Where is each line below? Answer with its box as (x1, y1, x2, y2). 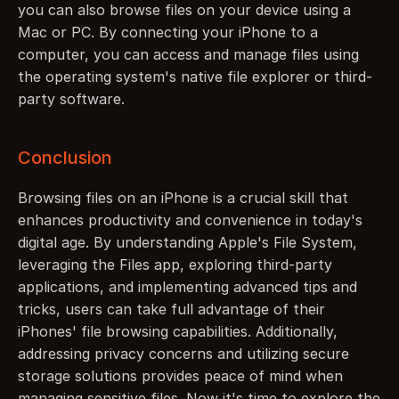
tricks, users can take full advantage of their (18, 300, 325, 318)
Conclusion (18, 147, 112, 168)
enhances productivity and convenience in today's (18, 211, 362, 229)
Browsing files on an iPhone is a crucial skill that (18, 189, 348, 207)
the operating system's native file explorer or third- (18, 68, 372, 85)
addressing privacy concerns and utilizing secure (18, 345, 349, 362)
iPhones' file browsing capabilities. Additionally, (18, 322, 338, 340)
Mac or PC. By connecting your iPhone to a (18, 23, 318, 41)
